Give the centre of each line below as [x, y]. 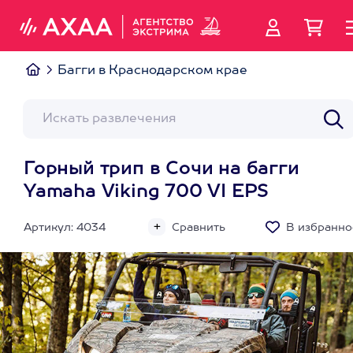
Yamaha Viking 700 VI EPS [147, 192]
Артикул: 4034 [65, 228]
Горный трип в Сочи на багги [162, 169]
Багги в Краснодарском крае [152, 71]
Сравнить [199, 228]
